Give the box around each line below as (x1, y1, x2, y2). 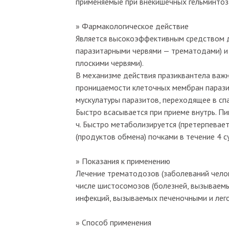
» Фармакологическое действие (76, 20, 189, 31)
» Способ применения (76, 217, 151, 227)
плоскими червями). (76, 57, 144, 68)
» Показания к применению (76, 155, 170, 166)
